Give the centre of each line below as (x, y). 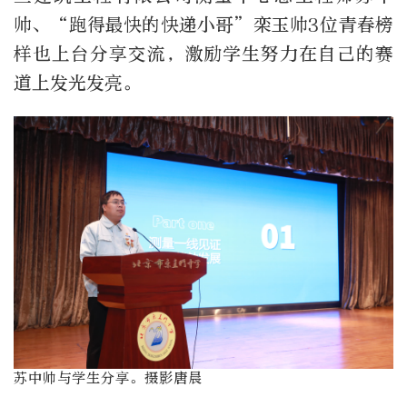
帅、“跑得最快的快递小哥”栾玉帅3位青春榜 (203, 25)
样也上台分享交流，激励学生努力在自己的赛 (203, 54)
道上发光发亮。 (77, 83)
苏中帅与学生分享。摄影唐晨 (108, 378)
